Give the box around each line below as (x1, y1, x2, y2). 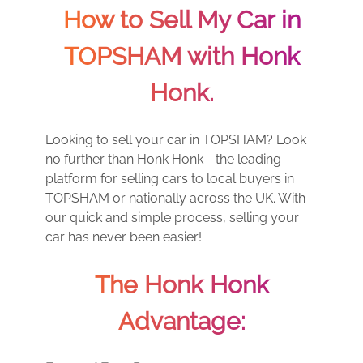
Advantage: (117, 307, 246, 335)
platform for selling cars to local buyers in (45, 171, 294, 186)
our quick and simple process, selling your (45, 210, 299, 225)
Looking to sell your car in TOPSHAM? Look (45, 132, 306, 147)
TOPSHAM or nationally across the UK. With (45, 190, 305, 206)
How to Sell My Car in (62, 6, 301, 34)
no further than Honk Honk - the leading (45, 152, 281, 167)
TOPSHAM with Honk (63, 42, 300, 70)
